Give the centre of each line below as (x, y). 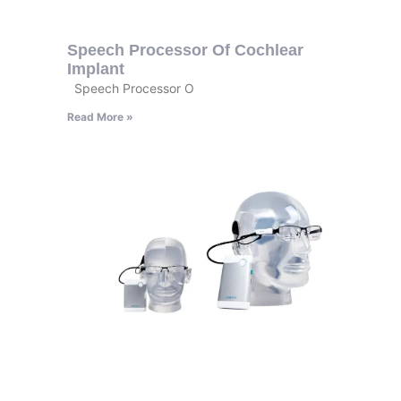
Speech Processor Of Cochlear (185, 50)
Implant (95, 68)
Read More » (100, 116)
